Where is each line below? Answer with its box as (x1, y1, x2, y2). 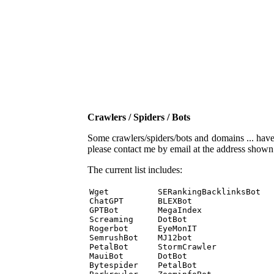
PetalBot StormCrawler (89, 242, 221, 251)
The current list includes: (87, 165, 182, 175)
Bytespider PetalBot (89, 261, 202, 270)
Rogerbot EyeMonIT (89, 224, 202, 233)
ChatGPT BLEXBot (89, 196, 197, 206)
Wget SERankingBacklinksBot (89, 187, 265, 196)
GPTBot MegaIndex (89, 206, 207, 215)
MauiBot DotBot (89, 251, 192, 261)
